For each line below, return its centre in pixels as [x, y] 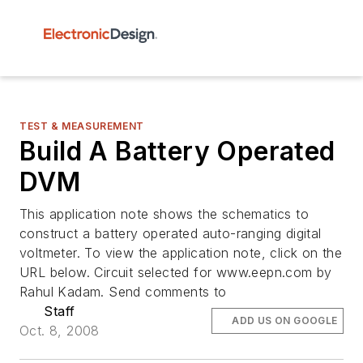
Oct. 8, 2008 [60, 331]
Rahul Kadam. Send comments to [123, 292]
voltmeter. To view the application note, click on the [181, 253]
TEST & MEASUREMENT [82, 126]
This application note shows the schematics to [164, 214]
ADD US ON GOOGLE [285, 320]
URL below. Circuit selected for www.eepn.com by [176, 272]
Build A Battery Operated [177, 151]
